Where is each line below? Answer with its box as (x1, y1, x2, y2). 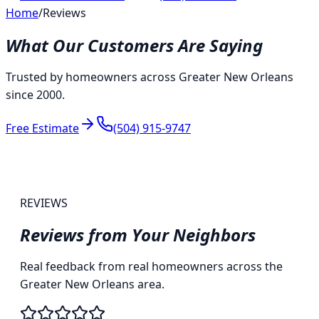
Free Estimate (6, 120, 79, 136)
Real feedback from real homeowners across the (20, 258, 283, 275)
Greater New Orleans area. (20, 276, 164, 293)
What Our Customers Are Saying (6, 33, 263, 57)
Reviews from (20, 223, 132, 247)
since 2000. (6, 86, 65, 103)
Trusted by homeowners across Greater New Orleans (6, 68, 293, 85)
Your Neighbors (132, 223, 256, 247)
